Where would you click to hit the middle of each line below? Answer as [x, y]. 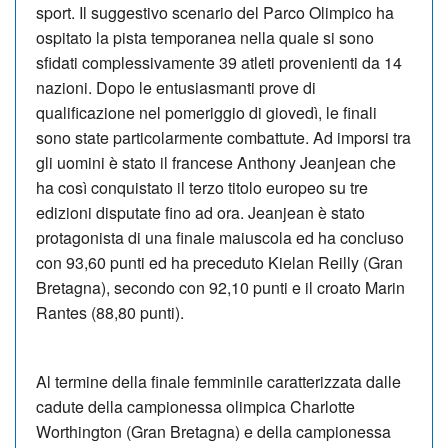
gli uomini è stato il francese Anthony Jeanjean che [216, 162]
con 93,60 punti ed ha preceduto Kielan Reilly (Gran [219, 262]
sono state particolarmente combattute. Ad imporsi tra [223, 137]
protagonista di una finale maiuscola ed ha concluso [220, 237]
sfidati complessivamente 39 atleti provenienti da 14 [219, 62]
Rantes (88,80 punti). [110, 312]
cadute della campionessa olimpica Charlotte [195, 406]
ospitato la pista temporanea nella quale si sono [205, 37]
